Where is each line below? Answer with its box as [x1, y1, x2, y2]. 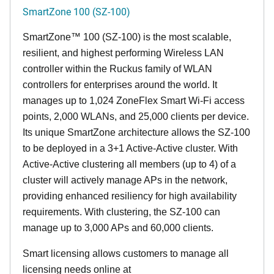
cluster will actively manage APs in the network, [23, 175, 228, 186]
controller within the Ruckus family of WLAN [23, 64, 212, 75]
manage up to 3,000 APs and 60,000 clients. [23, 223, 213, 234]
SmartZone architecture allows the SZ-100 [65, 127, 250, 138]
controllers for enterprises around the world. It [23, 80, 217, 91]
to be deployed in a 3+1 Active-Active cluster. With [23, 143, 238, 154]
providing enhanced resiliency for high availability [23, 191, 237, 202]
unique [35, 127, 65, 138]
